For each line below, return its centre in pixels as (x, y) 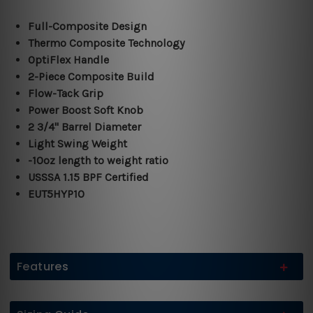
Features (43, 267)
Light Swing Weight (78, 144)
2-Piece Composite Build (92, 77)
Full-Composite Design (88, 26)
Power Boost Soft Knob (86, 110)
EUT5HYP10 (57, 194)
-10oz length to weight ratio (99, 160)
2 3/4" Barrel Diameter (85, 127)
